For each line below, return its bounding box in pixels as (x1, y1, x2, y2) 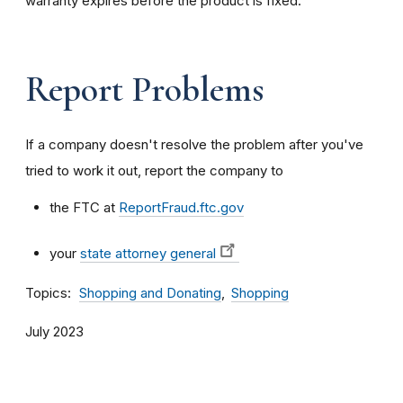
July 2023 (25, 323, 84, 340)
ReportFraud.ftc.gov (119, 198, 244, 216)
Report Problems (25, 67, 264, 111)
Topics (25, 283, 67, 301)
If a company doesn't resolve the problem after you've (25, 135, 363, 153)
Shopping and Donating (79, 284, 221, 301)
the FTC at (49, 198, 119, 216)
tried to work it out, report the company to (25, 161, 283, 179)
